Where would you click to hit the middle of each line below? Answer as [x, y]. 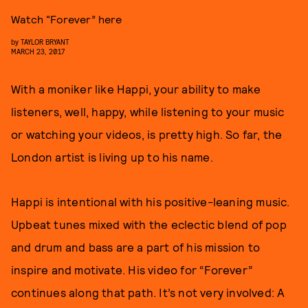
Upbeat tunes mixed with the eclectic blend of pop [149, 224]
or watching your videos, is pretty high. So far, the [147, 134]
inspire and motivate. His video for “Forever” [132, 269]
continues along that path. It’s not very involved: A [148, 292]
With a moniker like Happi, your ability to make [136, 89]
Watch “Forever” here [66, 19]
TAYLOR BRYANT [45, 42]
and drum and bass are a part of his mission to [136, 247]
